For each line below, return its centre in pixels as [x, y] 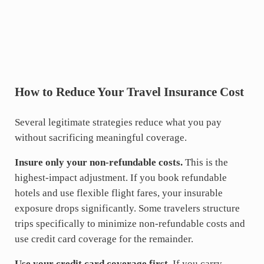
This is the [205, 162]
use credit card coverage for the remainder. [104, 239]
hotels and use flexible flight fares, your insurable [118, 193]
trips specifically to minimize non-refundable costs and [130, 223]
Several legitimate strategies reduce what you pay [118, 122]
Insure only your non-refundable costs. [98, 162]
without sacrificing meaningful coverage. [100, 137]
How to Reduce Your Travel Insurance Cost [129, 92]
